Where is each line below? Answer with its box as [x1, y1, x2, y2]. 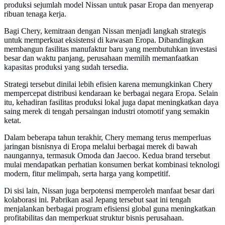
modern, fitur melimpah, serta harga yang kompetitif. [4, 169, 170, 178]
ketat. [4, 116, 21, 125]
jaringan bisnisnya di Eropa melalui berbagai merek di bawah [4, 142, 197, 151]
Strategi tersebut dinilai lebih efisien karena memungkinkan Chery [4, 80, 212, 89]
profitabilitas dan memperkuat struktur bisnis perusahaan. [4, 213, 184, 222]
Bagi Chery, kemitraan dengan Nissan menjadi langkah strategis [4, 27, 206, 36]
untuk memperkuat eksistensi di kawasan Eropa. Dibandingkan [4, 36, 203, 45]
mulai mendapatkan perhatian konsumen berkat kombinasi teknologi [4, 160, 219, 169]
